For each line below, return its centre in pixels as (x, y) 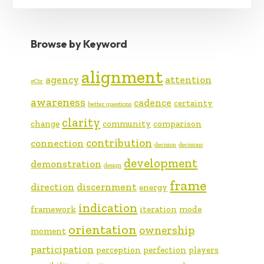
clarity (81, 122)
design (113, 165)
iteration (159, 209)
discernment (107, 187)
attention (189, 79)
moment (49, 231)
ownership (167, 230)
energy (154, 187)
